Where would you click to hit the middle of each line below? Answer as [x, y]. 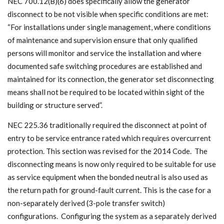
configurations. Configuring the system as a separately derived [112, 216]
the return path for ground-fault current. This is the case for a [109, 190]
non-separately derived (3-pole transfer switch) [86, 203]
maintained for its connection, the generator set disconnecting [111, 79]
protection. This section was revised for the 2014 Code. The [107, 151]
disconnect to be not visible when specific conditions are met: [108, 14]
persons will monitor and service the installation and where [104, 53]
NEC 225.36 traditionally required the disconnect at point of [107, 125]
